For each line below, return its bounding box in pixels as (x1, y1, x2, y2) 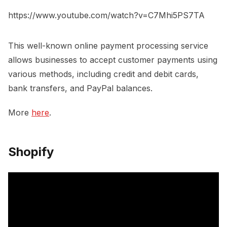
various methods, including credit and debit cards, (8, 68, 199, 79)
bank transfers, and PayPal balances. (8, 83, 153, 93)
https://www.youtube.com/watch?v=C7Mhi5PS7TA (8, 10, 205, 20)
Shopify (8, 144, 57, 159)
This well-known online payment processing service (8, 40, 208, 51)
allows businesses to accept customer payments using (8, 54, 217, 65)
